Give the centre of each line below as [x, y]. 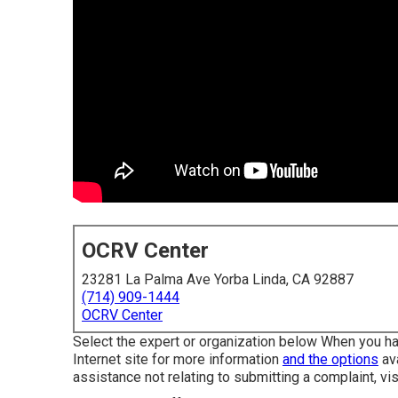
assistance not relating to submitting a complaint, [227, 377]
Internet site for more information [178, 359]
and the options [330, 359]
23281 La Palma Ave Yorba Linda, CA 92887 [218, 279]
